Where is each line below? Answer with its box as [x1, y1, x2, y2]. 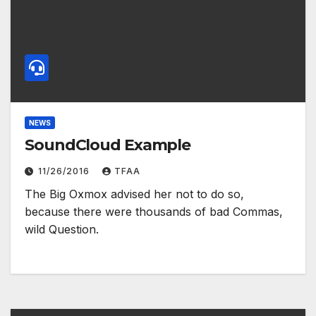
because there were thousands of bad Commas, [25, 204, 283, 219]
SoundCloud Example [25, 135, 191, 154]
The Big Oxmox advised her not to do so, [25, 186, 244, 201]
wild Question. [25, 221, 99, 236]
